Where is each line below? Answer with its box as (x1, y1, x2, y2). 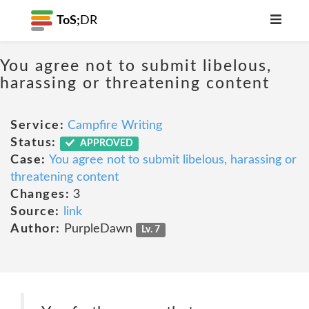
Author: (10, 223, 61, 235)
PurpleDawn (60, 223, 136, 235)
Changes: (10, 188, 70, 201)
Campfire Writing (68, 119, 162, 132)
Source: (10, 206, 60, 218)
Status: (10, 137, 57, 149)
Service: (10, 119, 64, 132)
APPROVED (78, 139, 134, 148)
